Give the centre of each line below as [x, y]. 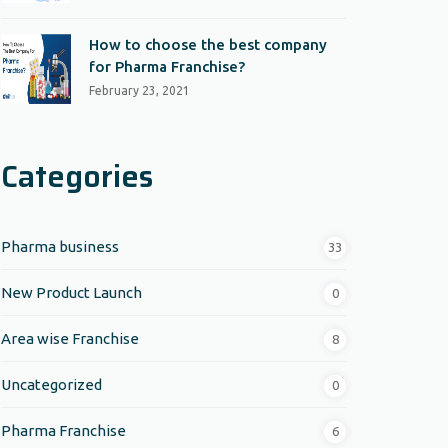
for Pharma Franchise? [167, 66]
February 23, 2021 [139, 90]
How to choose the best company [208, 44]
